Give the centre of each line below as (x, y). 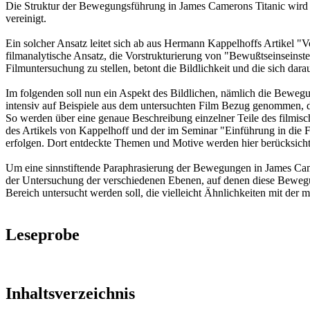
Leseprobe (43, 234)
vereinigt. (26, 18)
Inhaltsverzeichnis (70, 293)
